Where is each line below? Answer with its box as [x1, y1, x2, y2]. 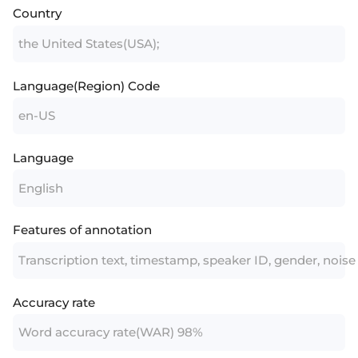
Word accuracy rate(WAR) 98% [18, 324, 203, 340]
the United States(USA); [18, 35, 159, 51]
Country [13, 6, 62, 22]
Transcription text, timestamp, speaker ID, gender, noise [18, 252, 356, 268]
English [18, 180, 63, 196]
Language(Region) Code [13, 78, 161, 93]
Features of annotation [13, 222, 153, 238]
